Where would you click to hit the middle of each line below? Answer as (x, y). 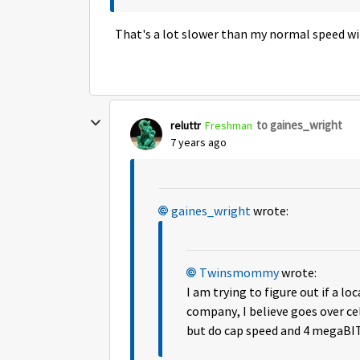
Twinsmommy (239, 273)
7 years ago (198, 142)
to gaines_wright (299, 125)
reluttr (186, 125)
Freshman (229, 125)
